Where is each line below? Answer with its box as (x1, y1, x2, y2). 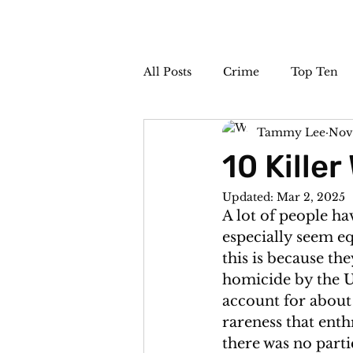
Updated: (222, 190, 277, 204)
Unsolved (286, 127, 340, 142)
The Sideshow (175, 127, 255, 142)
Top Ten (291, 64, 338, 79)
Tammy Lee (257, 124, 325, 139)
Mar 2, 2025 (277, 190, 345, 204)
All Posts (143, 64, 191, 79)
